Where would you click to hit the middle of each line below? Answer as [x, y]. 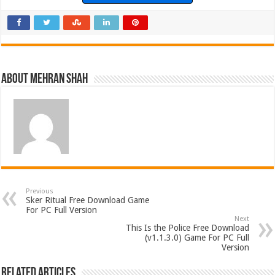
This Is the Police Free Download [187, 228]
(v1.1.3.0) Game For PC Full [197, 238]
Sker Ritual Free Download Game [88, 200]
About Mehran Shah [45, 79]
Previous [40, 191]
